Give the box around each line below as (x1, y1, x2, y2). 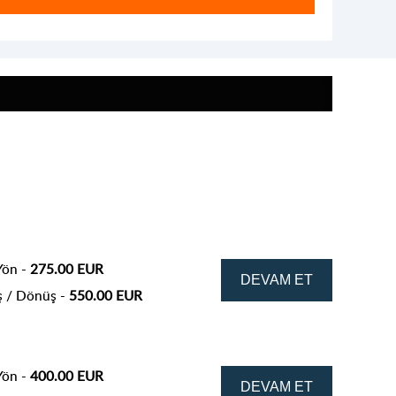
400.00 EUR (30, 366, 103, 385)
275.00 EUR (30, 259, 103, 278)
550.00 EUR (69, 286, 142, 305)
